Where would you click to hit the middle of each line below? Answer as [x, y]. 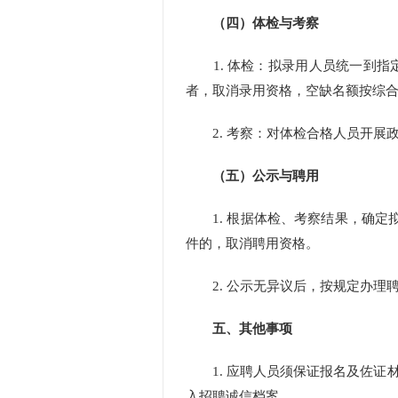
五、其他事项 [252, 329]
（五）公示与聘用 [266, 176]
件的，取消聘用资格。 [252, 243]
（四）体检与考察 [266, 23]
